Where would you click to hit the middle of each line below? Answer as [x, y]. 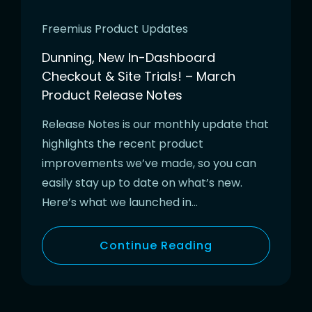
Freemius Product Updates [115, 29]
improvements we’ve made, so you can [149, 164]
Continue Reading [156, 246]
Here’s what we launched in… [120, 203]
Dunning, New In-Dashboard [128, 58]
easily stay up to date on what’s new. [142, 183]
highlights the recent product [123, 144]
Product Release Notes [112, 95]
